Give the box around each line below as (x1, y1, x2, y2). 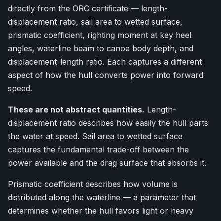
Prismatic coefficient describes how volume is (8, 179, 178, 189)
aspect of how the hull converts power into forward (8, 70, 203, 80)
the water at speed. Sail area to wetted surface (8, 131, 183, 141)
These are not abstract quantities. (8, 105, 145, 114)
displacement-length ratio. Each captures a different (8, 57, 202, 67)
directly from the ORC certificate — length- (8, 3, 168, 13)
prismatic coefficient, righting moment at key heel (8, 30, 191, 40)
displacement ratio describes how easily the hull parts (8, 118, 208, 128)
